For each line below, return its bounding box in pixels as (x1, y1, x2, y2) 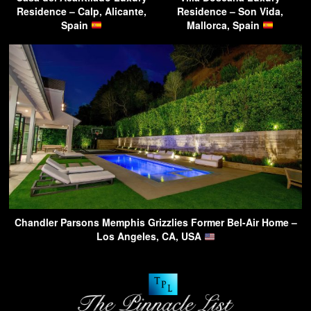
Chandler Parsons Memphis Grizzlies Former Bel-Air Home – (14, 215, 297, 230)
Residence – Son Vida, (176, 4, 283, 19)
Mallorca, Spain (186, 18, 262, 33)
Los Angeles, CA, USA (96, 229, 204, 244)
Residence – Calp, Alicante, (16, 4, 146, 19)
